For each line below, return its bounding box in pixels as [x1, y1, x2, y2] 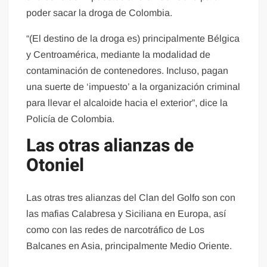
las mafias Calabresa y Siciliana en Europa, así [26, 208, 226, 219]
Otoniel [26, 153, 85, 179]
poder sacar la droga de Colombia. [26, 8, 173, 18]
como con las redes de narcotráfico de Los [26, 224, 205, 235]
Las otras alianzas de [26, 133, 194, 160]
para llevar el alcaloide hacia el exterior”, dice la [26, 98, 228, 108]
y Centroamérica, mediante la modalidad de [26, 49, 211, 60]
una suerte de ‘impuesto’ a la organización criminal [26, 82, 241, 92]
